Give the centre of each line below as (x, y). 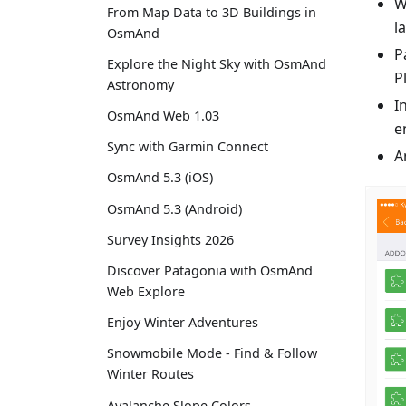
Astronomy (140, 84)
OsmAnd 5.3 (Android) (174, 208)
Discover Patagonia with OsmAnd (210, 271)
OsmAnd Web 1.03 (163, 116)
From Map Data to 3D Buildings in (212, 12)
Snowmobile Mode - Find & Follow (212, 353)
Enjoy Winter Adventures (183, 323)
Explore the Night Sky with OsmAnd (217, 63)
